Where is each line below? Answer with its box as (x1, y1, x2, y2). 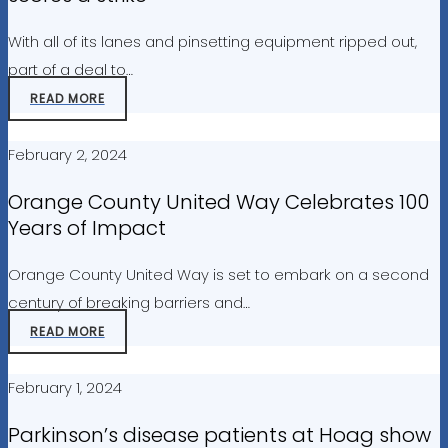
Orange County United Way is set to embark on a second (8, 264, 429, 285)
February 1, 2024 (8, 377, 122, 398)
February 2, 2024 (8, 144, 127, 165)
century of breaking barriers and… (8, 292, 250, 313)
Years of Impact (8, 214, 166, 242)
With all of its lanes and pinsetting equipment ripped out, (8, 31, 417, 52)
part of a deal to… (8, 59, 133, 80)
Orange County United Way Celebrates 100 (8, 188, 429, 216)
